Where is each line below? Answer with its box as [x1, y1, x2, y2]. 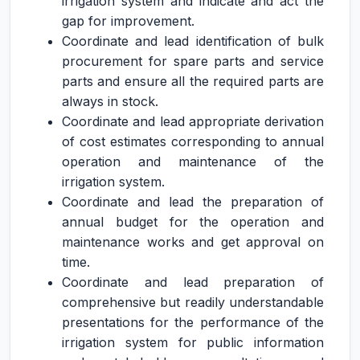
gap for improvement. [62, 13, 194, 29]
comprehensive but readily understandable [62, 294, 324, 310]
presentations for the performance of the [62, 314, 324, 330]
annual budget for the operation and [62, 214, 324, 230]
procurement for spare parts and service [62, 53, 324, 69]
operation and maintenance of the [62, 153, 324, 170]
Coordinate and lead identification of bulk [62, 33, 324, 49]
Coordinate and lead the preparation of [62, 194, 324, 210]
